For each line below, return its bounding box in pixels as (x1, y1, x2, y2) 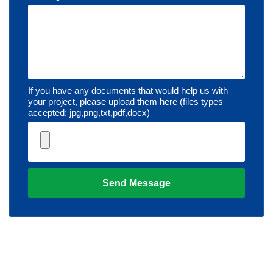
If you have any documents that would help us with (28, 85, 228, 96)
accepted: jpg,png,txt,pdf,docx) (28, 107, 150, 118)
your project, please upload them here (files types (28, 96, 223, 107)
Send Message (102, 178, 171, 189)
